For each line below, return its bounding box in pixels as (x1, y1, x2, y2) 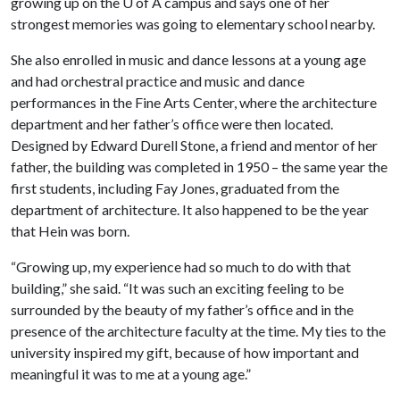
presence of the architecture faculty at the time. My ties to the (11, 321, 386, 339)
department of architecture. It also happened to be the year (11, 200, 369, 218)
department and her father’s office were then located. (11, 114, 333, 132)
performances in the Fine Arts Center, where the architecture (11, 93, 377, 111)
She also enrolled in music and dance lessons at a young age (11, 50, 366, 68)
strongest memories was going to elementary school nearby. (11, 14, 375, 32)
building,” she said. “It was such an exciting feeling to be (11, 279, 344, 296)
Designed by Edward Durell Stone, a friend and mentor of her (11, 136, 378, 154)
